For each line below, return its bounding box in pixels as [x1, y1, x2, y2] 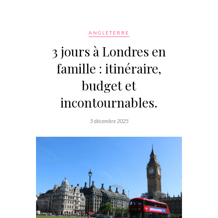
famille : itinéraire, [56, 59, 162, 77]
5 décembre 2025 [90, 117, 128, 124]
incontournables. [60, 93, 158, 111]
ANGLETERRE [89, 29, 129, 36]
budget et [82, 76, 136, 94]
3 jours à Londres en [52, 42, 166, 60]
